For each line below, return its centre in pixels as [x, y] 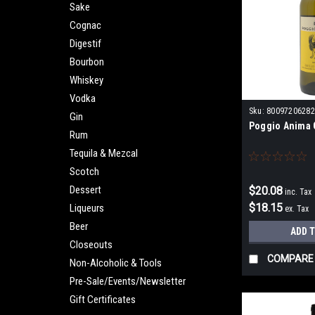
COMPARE [290, 259]
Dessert [85, 190]
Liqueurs [87, 208]
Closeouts [91, 245]
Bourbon [87, 62]
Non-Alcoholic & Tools [116, 263]
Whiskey [86, 80]
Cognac [85, 25]
